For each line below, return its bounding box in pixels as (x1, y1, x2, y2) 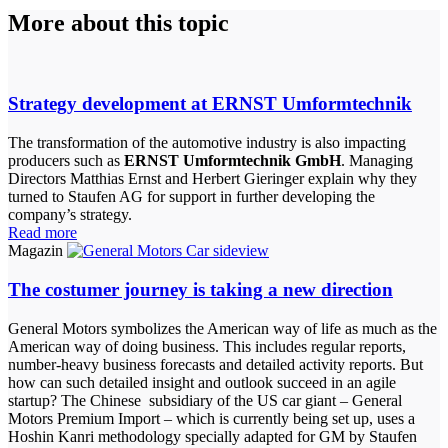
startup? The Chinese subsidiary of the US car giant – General (8, 391, 402, 409)
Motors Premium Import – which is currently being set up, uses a (8, 409, 415, 427)
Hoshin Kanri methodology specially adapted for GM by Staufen (8, 427, 417, 445)
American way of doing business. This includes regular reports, (8, 337, 406, 355)
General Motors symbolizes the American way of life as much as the (8, 319, 437, 337)
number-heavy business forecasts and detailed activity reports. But (8, 355, 423, 373)
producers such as (8, 152, 124, 170)
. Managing (341, 152, 413, 170)
